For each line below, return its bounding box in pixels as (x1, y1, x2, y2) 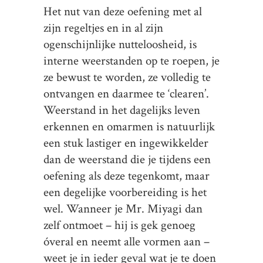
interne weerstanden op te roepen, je (43, 53, 220, 69)
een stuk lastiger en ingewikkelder (43, 135, 208, 151)
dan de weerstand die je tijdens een (43, 151, 211, 167)
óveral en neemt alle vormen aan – (43, 234, 213, 249)
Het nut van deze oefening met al (43, 4, 202, 19)
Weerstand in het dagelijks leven (43, 102, 200, 118)
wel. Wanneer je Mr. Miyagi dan (43, 201, 203, 217)
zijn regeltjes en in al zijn (43, 20, 163, 36)
